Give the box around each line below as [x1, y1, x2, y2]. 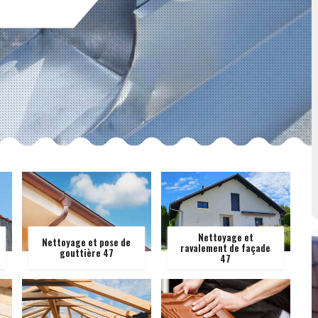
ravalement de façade [180, 240, 271, 255]
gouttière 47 [59, 246, 114, 260]
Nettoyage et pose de [42, 235, 131, 249]
